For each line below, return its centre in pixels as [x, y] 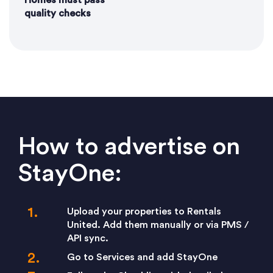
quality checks [58, 14]
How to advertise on [129, 147]
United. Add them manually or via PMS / [158, 225]
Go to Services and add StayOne [142, 257]
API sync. [88, 239]
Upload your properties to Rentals [144, 212]
